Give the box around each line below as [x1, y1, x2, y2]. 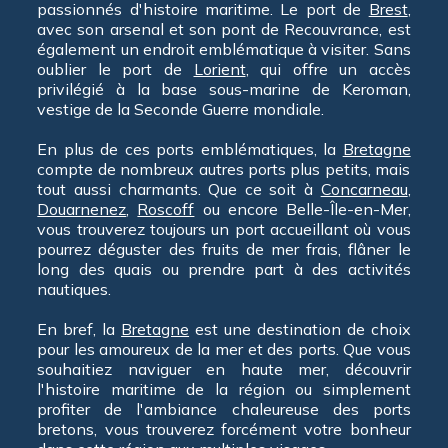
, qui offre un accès [245, 59, 411, 79]
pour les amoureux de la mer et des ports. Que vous [37, 339, 411, 359]
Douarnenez [37, 199, 127, 219]
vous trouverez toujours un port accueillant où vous [37, 219, 411, 239]
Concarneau [320, 179, 408, 199]
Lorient [193, 59, 246, 79]
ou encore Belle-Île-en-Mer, [194, 199, 411, 219]
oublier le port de [37, 59, 194, 79]
